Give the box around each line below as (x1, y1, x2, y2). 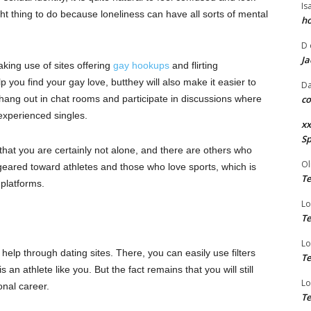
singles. (54, 110, 87, 121)
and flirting (172, 60, 218, 72)
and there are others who (138, 144, 252, 156)
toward (31, 161, 60, 173)
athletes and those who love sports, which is (60, 161, 256, 173)
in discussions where (168, 93, 262, 105)
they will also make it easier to (125, 76, 256, 88)
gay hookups (113, 60, 169, 72)
